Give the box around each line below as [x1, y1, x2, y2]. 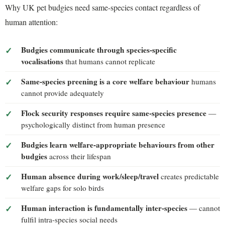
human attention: [5, 16, 58, 27]
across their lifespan [47, 151, 111, 162]
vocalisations [21, 56, 63, 67]
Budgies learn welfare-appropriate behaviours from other [21, 139, 214, 151]
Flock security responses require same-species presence [21, 107, 206, 119]
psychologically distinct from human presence [21, 120, 165, 130]
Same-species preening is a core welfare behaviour [21, 76, 189, 87]
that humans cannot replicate [63, 56, 155, 67]
